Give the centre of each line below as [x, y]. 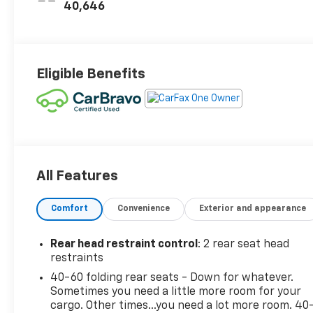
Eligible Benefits [91, 74]
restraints [77, 258]
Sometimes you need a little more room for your [176, 292]
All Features [77, 176]
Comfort [70, 209]
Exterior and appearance [253, 209]
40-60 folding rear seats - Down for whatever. [172, 278]
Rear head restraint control [124, 244]
